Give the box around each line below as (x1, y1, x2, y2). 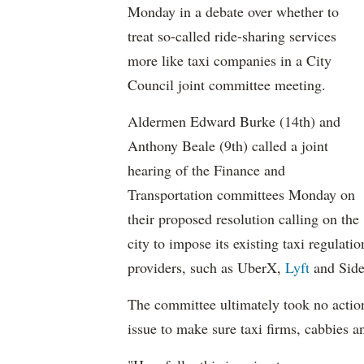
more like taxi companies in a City (128, 50, 331, 70)
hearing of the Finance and (128, 160, 285, 180)
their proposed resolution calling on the (128, 209, 359, 228)
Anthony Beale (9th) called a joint (128, 136, 328, 155)
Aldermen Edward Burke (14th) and (128, 111, 340, 131)
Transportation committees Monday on (128, 184, 355, 204)
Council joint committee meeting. (128, 75, 326, 94)
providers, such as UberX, (128, 258, 285, 277)
